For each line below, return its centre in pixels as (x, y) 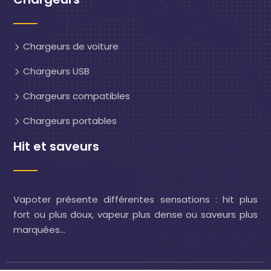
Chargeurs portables (69, 121)
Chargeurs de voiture (70, 46)
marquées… (39, 230)
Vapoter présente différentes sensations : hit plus (135, 199)
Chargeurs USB (55, 71)
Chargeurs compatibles (75, 96)
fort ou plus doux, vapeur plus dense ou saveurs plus (135, 214)
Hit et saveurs (56, 146)
